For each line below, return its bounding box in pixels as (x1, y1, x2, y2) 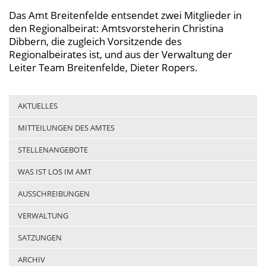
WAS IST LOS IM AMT (18, 166, 91, 177)
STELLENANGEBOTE (18, 144, 88, 155)
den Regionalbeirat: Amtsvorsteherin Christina (9, 21, 223, 35)
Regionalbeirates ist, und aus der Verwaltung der (9, 47, 232, 61)
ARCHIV (18, 254, 45, 265)
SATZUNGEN (18, 232, 62, 243)
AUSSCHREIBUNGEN (18, 188, 90, 199)
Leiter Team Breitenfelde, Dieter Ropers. (9, 61, 198, 74)
